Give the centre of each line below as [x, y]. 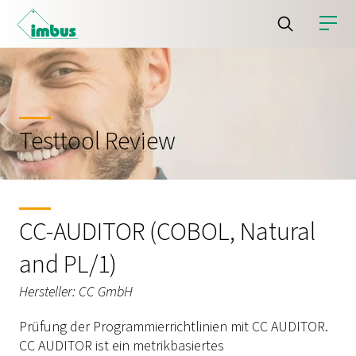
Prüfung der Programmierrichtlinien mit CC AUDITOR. [174, 327]
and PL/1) [68, 265]
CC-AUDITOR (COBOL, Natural [167, 232]
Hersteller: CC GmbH [76, 292]
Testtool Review [97, 141]
